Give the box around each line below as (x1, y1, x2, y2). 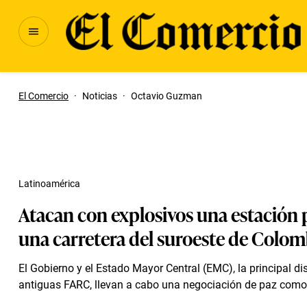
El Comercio (19, 90, 69, 101)
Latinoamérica (19, 178, 80, 189)
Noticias (82, 90, 117, 101)
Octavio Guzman (131, 90, 202, 101)
